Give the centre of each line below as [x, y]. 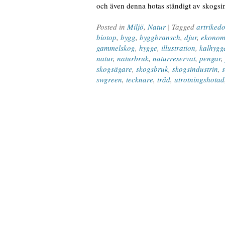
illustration [178, 48]
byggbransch [160, 37]
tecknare [140, 79]
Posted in [112, 27]
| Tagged [182, 27]
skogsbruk [152, 69]
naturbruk [133, 58]
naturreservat [174, 58]
